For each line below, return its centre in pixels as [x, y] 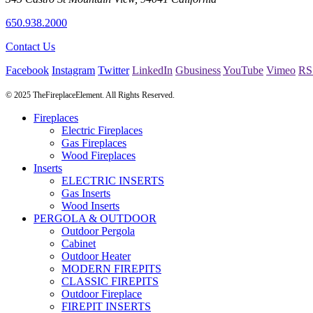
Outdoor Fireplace [102, 293]
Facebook [27, 70]
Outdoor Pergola [98, 231]
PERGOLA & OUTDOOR [95, 218]
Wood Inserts [90, 205]
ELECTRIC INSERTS [113, 180]
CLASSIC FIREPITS [110, 281]
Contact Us [30, 46]
